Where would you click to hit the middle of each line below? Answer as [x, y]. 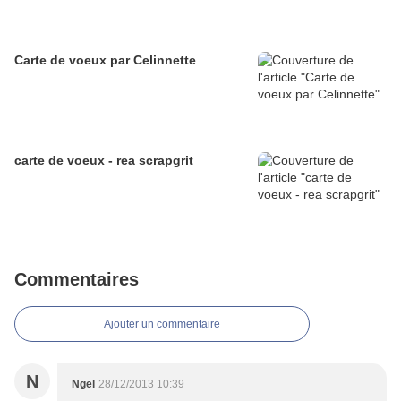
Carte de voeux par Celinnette [105, 60]
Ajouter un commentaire [162, 324]
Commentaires [77, 280]
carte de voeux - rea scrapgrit [104, 161]
